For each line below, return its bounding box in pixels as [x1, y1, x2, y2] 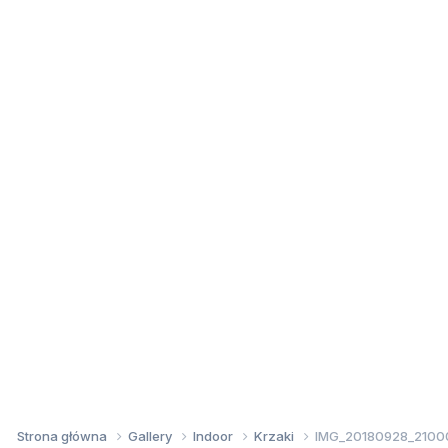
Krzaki [254, 427, 297, 444]
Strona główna [17, 427, 110, 444]
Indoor [193, 427, 236, 444]
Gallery [128, 427, 175, 444]
